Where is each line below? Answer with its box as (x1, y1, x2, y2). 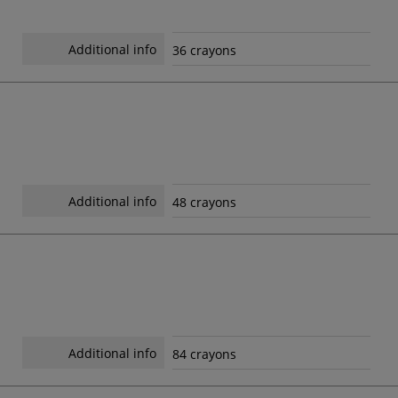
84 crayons (171, 345, 236, 362)
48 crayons (171, 193, 236, 211)
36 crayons (171, 41, 236, 59)
